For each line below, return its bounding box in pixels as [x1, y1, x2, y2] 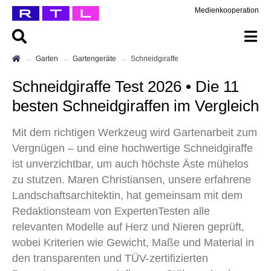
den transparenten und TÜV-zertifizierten [12, 252, 208, 264]
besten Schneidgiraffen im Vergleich [12, 97, 259, 115]
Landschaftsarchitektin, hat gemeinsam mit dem [12, 189, 243, 201]
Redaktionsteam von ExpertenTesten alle [12, 205, 210, 217]
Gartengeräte [78, 54, 116, 63]
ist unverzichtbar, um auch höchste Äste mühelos [12, 158, 249, 170]
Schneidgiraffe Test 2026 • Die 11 [12, 77, 22, 96]
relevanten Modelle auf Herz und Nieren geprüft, [12, 221, 244, 233]
